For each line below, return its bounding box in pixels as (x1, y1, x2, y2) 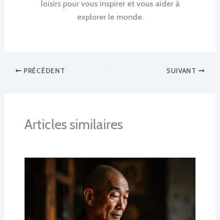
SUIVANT (166, 67, 198, 75)
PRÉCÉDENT (22, 67, 65, 75)
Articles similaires (24, 116, 123, 133)
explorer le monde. (77, 12, 143, 22)
